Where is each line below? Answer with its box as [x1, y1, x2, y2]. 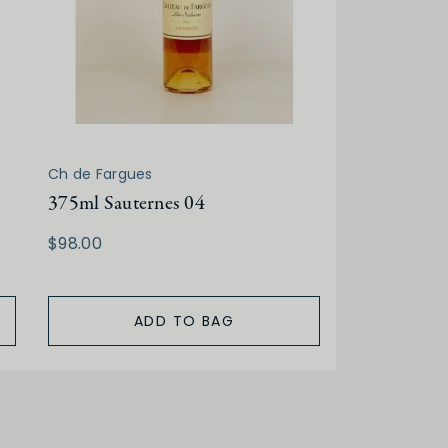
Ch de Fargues [48, 164, 153, 185]
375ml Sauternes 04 [48, 190, 206, 218]
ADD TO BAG [134, 311, 234, 332]
